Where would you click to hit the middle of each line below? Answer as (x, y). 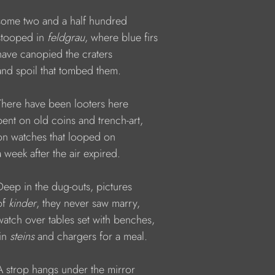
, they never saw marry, (90, 203)
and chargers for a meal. (92, 236)
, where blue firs (123, 37)
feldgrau (66, 37)
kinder (22, 203)
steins (24, 236)
